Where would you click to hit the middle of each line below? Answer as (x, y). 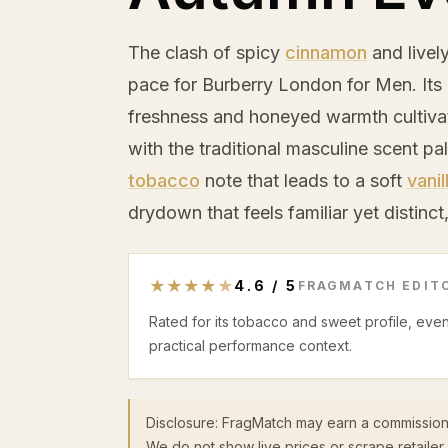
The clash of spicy (206, 52)
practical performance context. (250, 345)
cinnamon (326, 52)
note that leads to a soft (303, 180)
